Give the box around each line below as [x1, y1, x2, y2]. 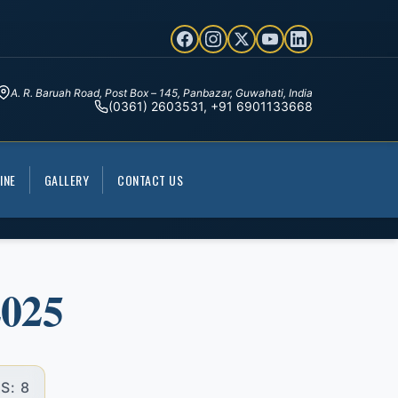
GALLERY [44, 171, 89, 189]
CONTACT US [117, 171, 183, 189]
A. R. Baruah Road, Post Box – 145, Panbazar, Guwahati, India [11, 85, 313, 99]
